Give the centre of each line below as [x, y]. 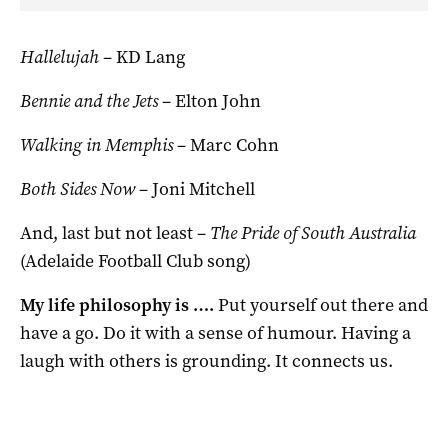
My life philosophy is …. [119, 304]
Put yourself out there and [323, 304]
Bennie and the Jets [89, 100]
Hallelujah [59, 56]
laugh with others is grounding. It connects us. [206, 360]
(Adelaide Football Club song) [135, 260]
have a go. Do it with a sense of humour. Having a [215, 332]
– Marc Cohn [226, 144]
